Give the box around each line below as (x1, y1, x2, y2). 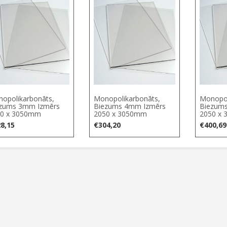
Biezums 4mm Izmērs (93, 101, 166, 111)
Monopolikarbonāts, (93, 94, 160, 103)
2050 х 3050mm (93, 109, 147, 119)
